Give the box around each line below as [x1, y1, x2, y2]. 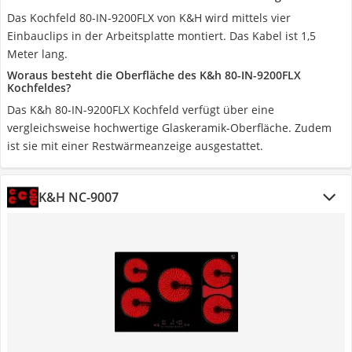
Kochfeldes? [7, 80, 71, 95]
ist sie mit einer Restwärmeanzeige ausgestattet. [7, 138, 263, 153]
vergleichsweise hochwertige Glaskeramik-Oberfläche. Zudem [7, 120, 332, 135]
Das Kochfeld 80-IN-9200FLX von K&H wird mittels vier [7, 10, 291, 25]
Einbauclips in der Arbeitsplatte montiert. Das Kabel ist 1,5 [7, 28, 316, 43]
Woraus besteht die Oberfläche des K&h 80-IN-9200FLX [7, 68, 301, 82]
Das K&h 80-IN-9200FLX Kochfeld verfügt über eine [7, 102, 274, 117]
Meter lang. [7, 46, 68, 61]
